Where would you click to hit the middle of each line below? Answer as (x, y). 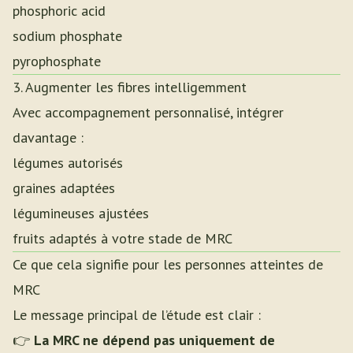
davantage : (48, 137)
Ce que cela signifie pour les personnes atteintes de (168, 264)
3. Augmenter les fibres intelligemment (130, 87)
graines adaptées (64, 188)
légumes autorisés (68, 163)
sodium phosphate (67, 36)
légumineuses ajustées (81, 213)
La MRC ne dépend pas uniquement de (154, 340)
